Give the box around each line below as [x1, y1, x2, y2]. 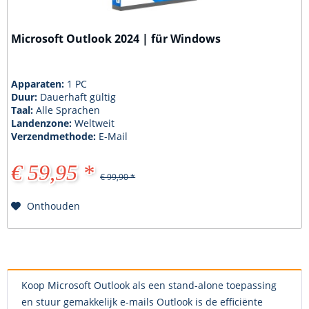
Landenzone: [11, 116, 75, 130]
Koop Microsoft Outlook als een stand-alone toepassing [21, 279, 277, 292]
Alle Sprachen [36, 103, 101, 117]
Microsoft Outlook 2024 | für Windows [11, 30, 221, 46]
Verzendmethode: [11, 129, 99, 143]
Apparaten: [11, 77, 68, 90]
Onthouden [27, 199, 81, 212]
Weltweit [74, 116, 115, 130]
